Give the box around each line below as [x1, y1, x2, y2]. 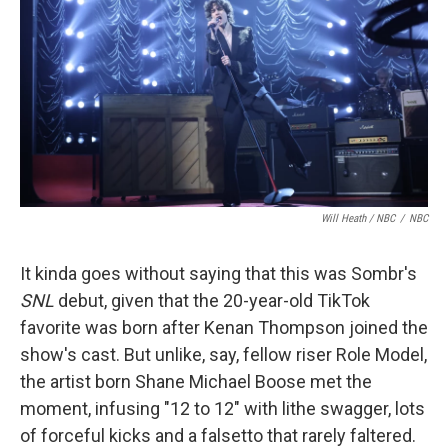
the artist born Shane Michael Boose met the [20, 370, 372, 392]
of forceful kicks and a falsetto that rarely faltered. [20, 424, 416, 446]
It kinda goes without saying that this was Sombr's [20, 262, 417, 284]
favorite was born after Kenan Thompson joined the [20, 316, 428, 338]
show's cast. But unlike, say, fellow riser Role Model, [20, 343, 427, 365]
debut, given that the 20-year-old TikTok [54, 289, 370, 311]
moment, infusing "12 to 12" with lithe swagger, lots [20, 397, 425, 419]
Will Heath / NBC [321, 211, 395, 225]
